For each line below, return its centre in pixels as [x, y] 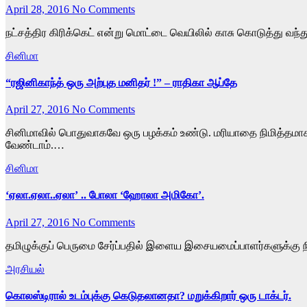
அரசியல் [25, 269]
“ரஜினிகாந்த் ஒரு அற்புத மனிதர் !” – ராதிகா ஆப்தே [121, 82]
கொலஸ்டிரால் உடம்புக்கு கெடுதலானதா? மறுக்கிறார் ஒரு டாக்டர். [148, 295]
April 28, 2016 [39, 9]
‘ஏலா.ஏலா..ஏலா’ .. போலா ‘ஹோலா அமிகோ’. [105, 195]
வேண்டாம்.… [35, 145]
